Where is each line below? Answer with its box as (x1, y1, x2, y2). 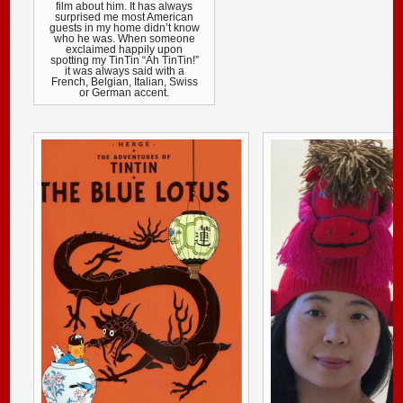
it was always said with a (64, 65, 184, 78)
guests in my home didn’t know (49, 22, 200, 35)
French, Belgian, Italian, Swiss (50, 76, 198, 89)
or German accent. (79, 86, 170, 100)
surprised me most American (55, 11, 194, 24)
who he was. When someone (53, 32, 195, 46)
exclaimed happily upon (66, 43, 184, 57)
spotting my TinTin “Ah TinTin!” (49, 54, 199, 67)
